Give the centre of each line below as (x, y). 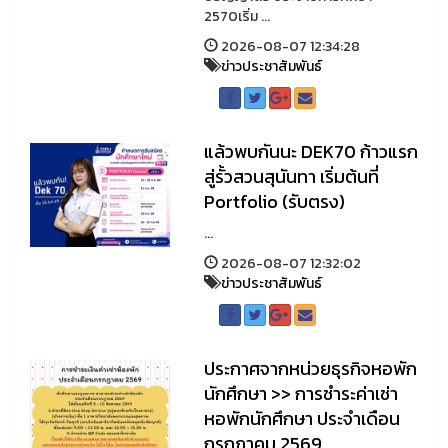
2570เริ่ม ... (236, 16)
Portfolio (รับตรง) (274, 201)
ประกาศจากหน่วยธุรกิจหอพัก (310, 368)
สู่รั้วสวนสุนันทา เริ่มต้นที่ (291, 176)
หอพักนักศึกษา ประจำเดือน (301, 418)
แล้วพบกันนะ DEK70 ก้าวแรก (310, 151)
